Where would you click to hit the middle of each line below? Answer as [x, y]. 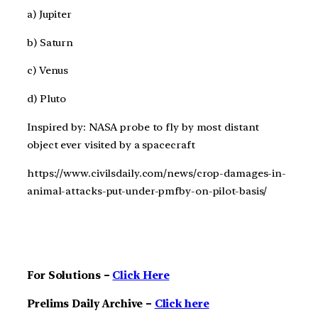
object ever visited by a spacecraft [111, 144]
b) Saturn [50, 42]
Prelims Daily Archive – [91, 303]
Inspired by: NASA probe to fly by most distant [143, 127]
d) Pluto [47, 99]
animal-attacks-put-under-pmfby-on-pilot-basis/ [147, 191]
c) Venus [48, 71]
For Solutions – [70, 275]
